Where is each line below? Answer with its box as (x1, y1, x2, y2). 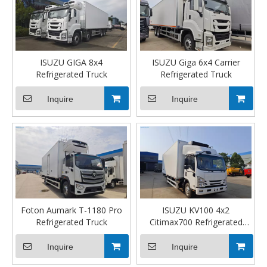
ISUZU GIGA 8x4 (40, 56, 103, 68)
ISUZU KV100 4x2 (162, 204, 229, 216)
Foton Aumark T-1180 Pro (20, 204, 122, 216)
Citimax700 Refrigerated (149, 216, 243, 228)
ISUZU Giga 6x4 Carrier (151, 56, 240, 68)
